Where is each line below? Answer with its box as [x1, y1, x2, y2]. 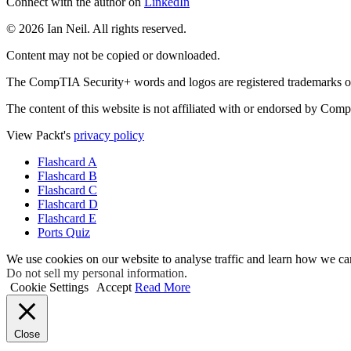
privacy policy [74, 128, 144, 142]
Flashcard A [38, 154, 97, 168]
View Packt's [6, 128, 74, 142]
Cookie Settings [10, 280, 89, 294]
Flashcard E [38, 211, 96, 225]
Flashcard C [38, 183, 97, 197]
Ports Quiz [38, 225, 90, 239]
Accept [96, 280, 132, 294]
